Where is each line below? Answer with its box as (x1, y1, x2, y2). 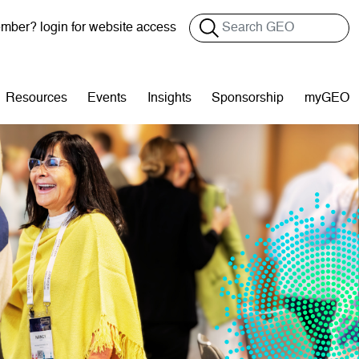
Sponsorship (212, 92, 284, 105)
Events (87, 92, 127, 105)
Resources (5, 92, 67, 105)
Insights (147, 92, 192, 105)
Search (188, 16, 229, 29)
